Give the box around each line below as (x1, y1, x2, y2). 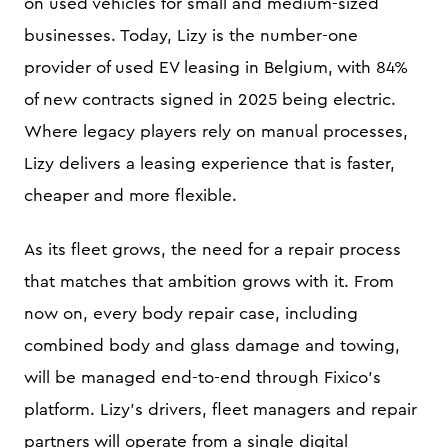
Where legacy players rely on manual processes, (24, 123, 408, 140)
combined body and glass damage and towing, (24, 337, 400, 354)
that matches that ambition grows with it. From (24, 273, 394, 290)
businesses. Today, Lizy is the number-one (24, 27, 358, 44)
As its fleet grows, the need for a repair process (24, 241, 401, 258)
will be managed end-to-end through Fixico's (24, 369, 381, 386)
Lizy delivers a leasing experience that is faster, (24, 155, 395, 172)
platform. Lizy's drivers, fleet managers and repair (24, 401, 417, 418)
